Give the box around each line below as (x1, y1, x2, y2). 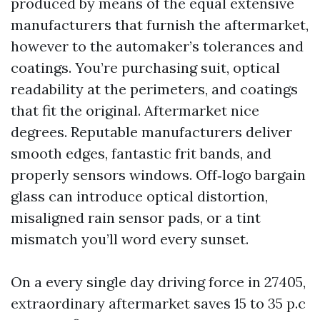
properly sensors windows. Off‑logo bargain (11, 166, 306, 184)
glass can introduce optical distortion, (11, 187, 268, 205)
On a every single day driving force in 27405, (11, 273, 306, 291)
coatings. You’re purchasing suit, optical (11, 59, 280, 76)
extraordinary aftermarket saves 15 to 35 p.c (11, 294, 306, 312)
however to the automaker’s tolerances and (11, 37, 304, 55)
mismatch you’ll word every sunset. (11, 230, 249, 248)
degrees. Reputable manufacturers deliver (11, 123, 292, 141)
